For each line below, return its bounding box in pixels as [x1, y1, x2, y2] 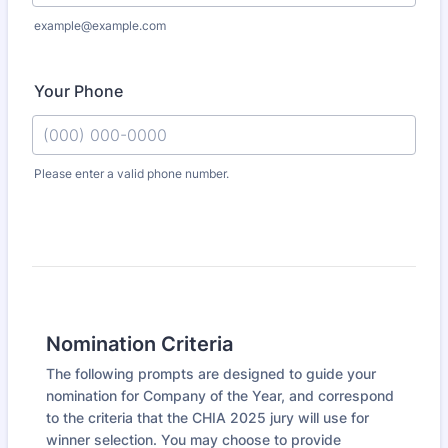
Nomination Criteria [46, 332, 233, 356]
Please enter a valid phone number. [34, 166, 229, 181]
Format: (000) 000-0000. [31, 180, 221, 200]
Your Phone [34, 81, 123, 101]
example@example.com [34, 18, 166, 33]
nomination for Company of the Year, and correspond [46, 387, 394, 404]
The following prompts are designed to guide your [46, 365, 376, 382]
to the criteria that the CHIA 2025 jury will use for [46, 409, 369, 426]
